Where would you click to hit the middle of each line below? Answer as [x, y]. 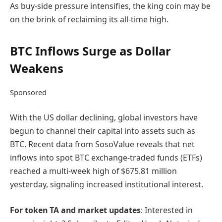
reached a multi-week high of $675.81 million [93, 171]
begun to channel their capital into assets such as [103, 131]
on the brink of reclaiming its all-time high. [89, 19]
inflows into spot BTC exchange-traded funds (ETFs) [106, 158]
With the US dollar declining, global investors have [104, 118]
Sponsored [28, 92]
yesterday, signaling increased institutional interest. [107, 185]
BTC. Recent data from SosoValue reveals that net [102, 144]
